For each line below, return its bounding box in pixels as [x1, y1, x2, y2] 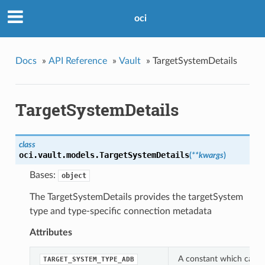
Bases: [29, 170, 58, 180]
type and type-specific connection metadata [29, 206, 212, 216]
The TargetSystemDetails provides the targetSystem [29, 192, 243, 202]
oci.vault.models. [18, 150, 99, 160]
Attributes [29, 228, 72, 238]
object [61, 172, 86, 180]
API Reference [48, 56, 107, 66]
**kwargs [191, 151, 224, 160]
